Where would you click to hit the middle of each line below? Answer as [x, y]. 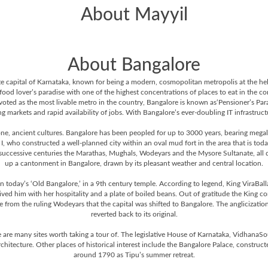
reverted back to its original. [134, 214]
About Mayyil [134, 15]
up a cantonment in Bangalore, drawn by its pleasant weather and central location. [134, 163]
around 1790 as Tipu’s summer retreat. [134, 255]
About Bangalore [134, 65]
